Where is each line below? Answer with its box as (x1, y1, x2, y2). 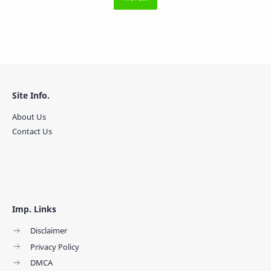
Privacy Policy (30, 241, 79, 252)
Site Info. (12, 90, 50, 101)
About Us (12, 111, 46, 122)
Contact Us (12, 126, 52, 137)
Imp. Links (12, 203, 56, 215)
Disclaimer (30, 225, 67, 236)
